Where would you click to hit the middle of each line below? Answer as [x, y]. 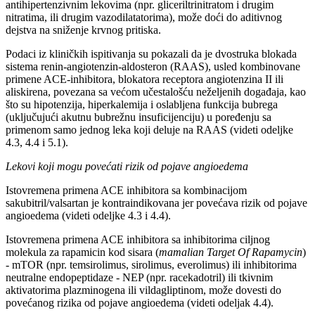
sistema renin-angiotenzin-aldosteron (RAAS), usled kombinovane [153, 67]
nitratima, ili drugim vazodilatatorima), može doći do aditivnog [144, 18]
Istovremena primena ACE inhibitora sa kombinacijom [126, 191]
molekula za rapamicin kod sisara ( [82, 252]
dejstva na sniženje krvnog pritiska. [83, 30]
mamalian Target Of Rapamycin [231, 252]
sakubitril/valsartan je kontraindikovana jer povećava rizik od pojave [156, 203]
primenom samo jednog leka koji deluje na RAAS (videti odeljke [149, 130]
